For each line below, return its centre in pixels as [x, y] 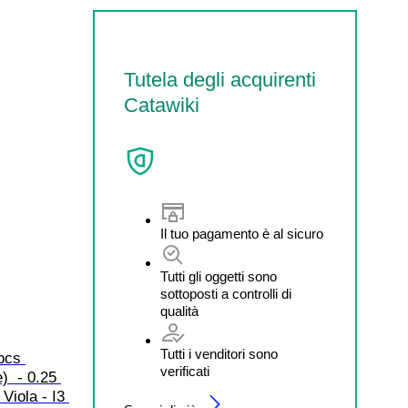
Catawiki [162, 105]
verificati [185, 372]
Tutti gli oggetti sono [219, 277]
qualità [179, 311]
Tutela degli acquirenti [220, 80]
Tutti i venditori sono [219, 354]
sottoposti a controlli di [226, 294]
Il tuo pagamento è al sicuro [242, 234]
